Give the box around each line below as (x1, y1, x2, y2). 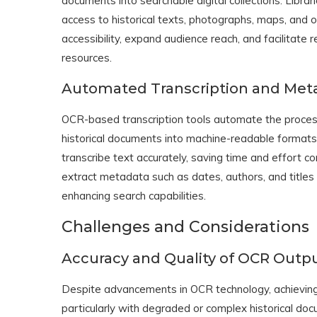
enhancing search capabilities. (62, 189, 206, 203)
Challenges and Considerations (62, 217, 309, 237)
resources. (62, 51, 112, 65)
